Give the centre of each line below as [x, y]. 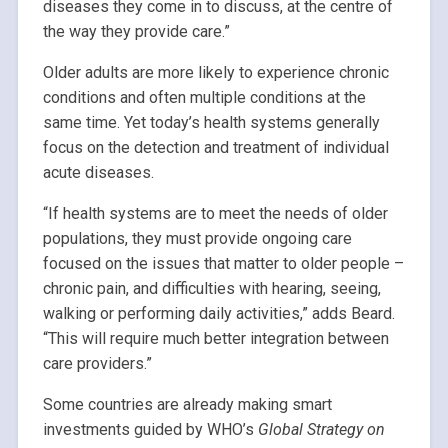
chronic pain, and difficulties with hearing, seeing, [211, 289]
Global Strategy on [321, 430]
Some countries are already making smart [187, 405]
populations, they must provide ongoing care [197, 239]
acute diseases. [98, 173]
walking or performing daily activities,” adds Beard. [218, 314]
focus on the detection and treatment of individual [215, 148]
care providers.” [97, 364]
